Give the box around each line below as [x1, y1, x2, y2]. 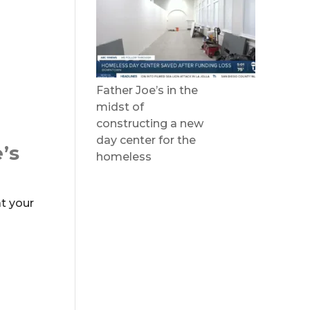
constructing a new [96, 117, 204, 130]
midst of [96, 100, 145, 113]
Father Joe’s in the [96, 84, 199, 97]
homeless [96, 150, 152, 163]
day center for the [96, 134, 197, 147]
